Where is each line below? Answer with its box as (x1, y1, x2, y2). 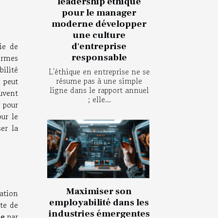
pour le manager (62, 7, 136, 19)
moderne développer (52, 18, 146, 30)
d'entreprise (72, 40, 127, 53)
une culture (73, 29, 126, 41)
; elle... (87, 93, 111, 106)
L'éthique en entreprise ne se (48, 66, 150, 78)
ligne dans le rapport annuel (49, 84, 149, 96)
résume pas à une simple (56, 75, 142, 87)
